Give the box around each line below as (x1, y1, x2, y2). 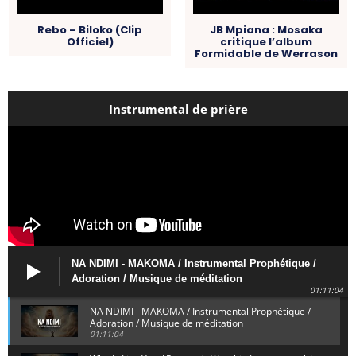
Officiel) (66, 34, 114, 50)
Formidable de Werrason (194, 46, 338, 62)
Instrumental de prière (108, 101, 248, 118)
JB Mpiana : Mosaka (209, 22, 323, 38)
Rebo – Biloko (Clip (37, 22, 143, 38)
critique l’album (219, 34, 312, 50)
